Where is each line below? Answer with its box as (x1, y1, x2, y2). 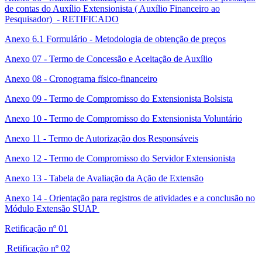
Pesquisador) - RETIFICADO (5, 13, 119, 24)
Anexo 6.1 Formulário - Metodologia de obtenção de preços (5, 33, 226, 44)
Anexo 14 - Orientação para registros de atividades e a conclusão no (5, 192, 255, 203)
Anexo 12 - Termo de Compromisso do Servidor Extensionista (5, 153, 235, 163)
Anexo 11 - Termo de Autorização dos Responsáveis (5, 133, 198, 143)
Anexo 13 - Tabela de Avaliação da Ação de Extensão (5, 173, 204, 183)
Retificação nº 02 (5, 243, 70, 253)
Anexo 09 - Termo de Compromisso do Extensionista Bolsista (5, 93, 233, 104)
